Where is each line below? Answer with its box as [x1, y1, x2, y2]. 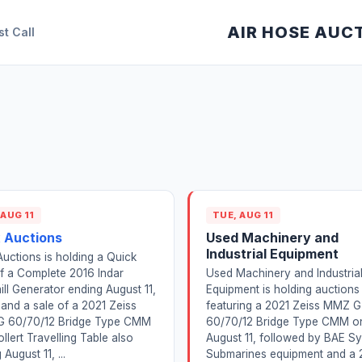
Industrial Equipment [206, 245, 339, 262]
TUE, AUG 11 [213, 209, 274, 221]
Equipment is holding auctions [206, 283, 360, 297]
